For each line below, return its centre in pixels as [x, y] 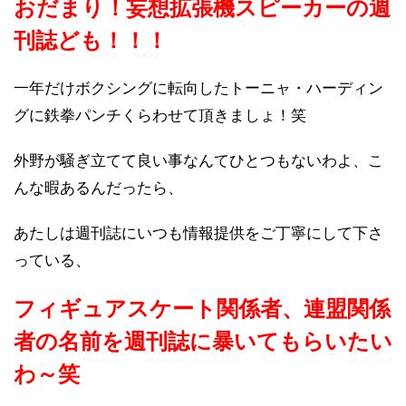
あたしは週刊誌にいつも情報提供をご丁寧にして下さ [198, 234]
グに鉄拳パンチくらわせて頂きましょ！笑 [160, 116]
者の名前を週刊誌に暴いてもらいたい [203, 342]
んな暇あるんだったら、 [98, 188]
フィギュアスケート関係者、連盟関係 [202, 309]
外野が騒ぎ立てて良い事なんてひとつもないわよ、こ [198, 161]
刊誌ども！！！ [91, 41]
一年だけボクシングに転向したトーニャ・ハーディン [198, 89]
